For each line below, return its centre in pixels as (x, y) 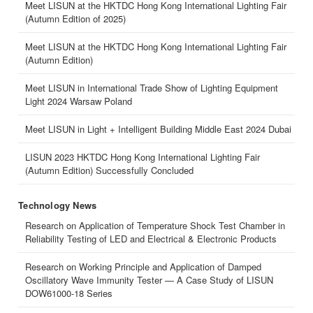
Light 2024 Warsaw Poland (79, 101)
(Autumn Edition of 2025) (76, 19)
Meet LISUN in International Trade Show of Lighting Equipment (152, 88)
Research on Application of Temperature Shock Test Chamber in (155, 226)
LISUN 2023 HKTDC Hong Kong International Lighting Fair (143, 157)
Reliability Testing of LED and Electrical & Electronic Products (151, 239)
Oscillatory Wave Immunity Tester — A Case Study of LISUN (150, 280)
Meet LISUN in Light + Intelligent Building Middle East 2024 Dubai (159, 129)
